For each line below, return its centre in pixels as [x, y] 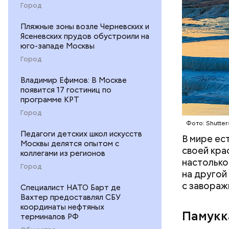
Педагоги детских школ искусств [81, 134]
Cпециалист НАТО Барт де [71, 187]
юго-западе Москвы [58, 46]
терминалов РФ [50, 216]
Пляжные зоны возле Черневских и [85, 26]
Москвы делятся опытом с [70, 143]
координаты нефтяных [62, 207]
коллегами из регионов [63, 153]
